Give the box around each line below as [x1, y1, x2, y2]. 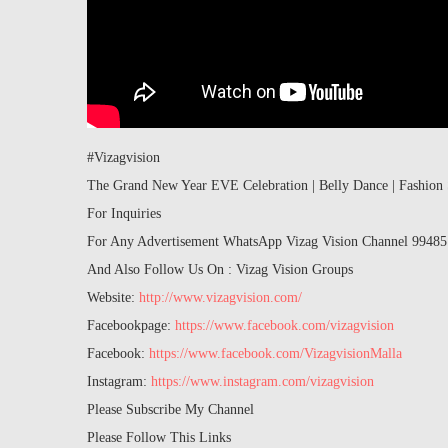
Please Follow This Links [87, 430, 231, 446]
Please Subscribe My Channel [87, 402, 254, 418]
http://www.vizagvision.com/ [139, 290, 302, 306]
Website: [87, 290, 139, 306]
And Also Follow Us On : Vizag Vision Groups [87, 262, 353, 278]
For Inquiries [87, 206, 161, 222]
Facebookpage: [87, 318, 175, 334]
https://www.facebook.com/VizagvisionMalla [149, 346, 402, 362]
